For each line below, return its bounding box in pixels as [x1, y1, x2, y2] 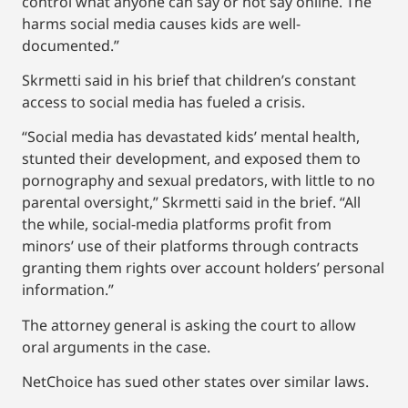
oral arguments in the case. [22, 336, 214, 357]
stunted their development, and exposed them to [22, 148, 361, 169]
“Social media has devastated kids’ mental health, [22, 127, 360, 148]
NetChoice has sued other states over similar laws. [22, 372, 369, 393]
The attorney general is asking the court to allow [22, 314, 356, 335]
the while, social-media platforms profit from [22, 214, 331, 235]
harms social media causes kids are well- [22, 13, 301, 34]
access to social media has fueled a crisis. [22, 92, 305, 113]
